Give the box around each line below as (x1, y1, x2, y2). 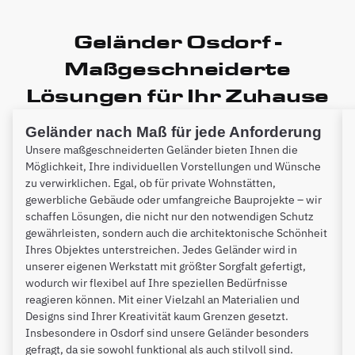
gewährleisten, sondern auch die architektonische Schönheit (25, 225, 327, 240)
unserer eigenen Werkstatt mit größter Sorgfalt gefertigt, (25, 258, 306, 273)
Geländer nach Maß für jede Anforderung (25, 123, 322, 140)
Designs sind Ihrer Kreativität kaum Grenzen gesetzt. (25, 308, 288, 323)
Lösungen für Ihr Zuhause (25, 83, 330, 107)
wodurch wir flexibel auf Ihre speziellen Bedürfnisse (25, 275, 288, 290)
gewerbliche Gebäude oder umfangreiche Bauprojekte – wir (25, 192, 322, 207)
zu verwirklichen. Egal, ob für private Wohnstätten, (25, 175, 276, 190)
